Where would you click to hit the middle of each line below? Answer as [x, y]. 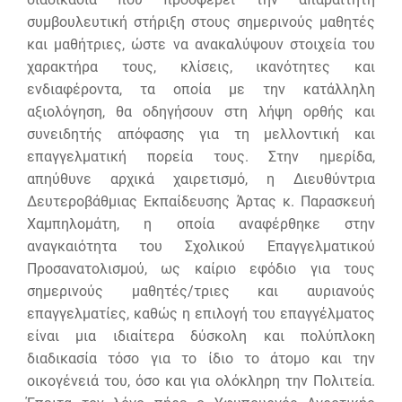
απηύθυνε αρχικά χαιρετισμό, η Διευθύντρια [201, 179]
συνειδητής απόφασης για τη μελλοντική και [201, 134]
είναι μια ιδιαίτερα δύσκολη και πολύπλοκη [201, 336]
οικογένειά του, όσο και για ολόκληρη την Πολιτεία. [201, 380]
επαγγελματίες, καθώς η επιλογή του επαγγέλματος [201, 313]
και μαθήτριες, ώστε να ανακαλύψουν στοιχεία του [201, 44]
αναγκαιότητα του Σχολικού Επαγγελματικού [201, 246]
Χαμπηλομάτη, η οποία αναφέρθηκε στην [201, 223]
